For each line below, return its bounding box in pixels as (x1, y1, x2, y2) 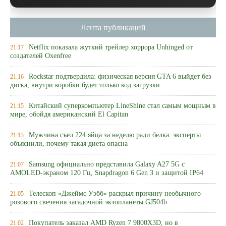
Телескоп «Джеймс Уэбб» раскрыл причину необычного (29, 190, 201, 197)
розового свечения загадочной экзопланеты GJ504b (10, 198, 167, 207)
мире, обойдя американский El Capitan (10, 110, 128, 119)
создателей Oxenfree (10, 52, 71, 61)
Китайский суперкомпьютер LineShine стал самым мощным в (29, 102, 216, 109)
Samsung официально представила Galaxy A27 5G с (29, 160, 185, 168)
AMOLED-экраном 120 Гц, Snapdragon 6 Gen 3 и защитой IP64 (10, 169, 203, 178)
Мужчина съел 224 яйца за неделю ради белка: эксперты (29, 131, 201, 139)
